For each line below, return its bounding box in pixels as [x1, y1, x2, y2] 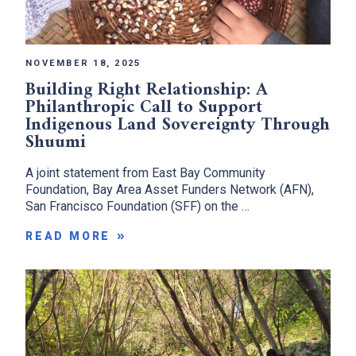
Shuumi [25, 126, 86, 158]
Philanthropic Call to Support [25, 91, 262, 123]
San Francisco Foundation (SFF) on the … [25, 198, 250, 214]
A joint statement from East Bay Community [25, 164, 265, 180]
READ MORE [25, 229, 111, 242]
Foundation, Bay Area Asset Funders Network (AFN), [25, 181, 314, 197]
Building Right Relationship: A [25, 74, 268, 106]
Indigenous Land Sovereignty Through [25, 109, 330, 141]
